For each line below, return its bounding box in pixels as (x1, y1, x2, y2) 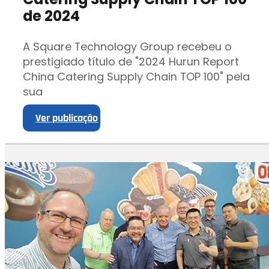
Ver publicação (35, 110, 98, 125)
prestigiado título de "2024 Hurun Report (22, 53, 239, 69)
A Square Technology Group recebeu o (22, 38, 232, 54)
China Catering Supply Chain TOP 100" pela (22, 68, 250, 84)
